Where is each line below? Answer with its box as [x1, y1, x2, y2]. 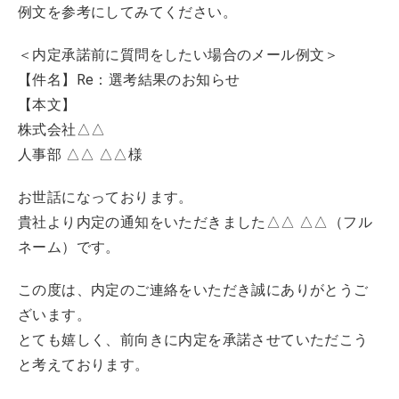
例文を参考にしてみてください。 [18, 4, 237, 20]
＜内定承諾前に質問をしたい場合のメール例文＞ [18, 46, 339, 63]
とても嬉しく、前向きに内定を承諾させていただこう [18, 331, 369, 348]
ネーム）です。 [18, 239, 120, 256]
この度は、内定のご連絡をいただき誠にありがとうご [18, 281, 369, 298]
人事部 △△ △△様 [18, 146, 142, 163]
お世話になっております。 [18, 189, 193, 206]
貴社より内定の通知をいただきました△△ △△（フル [18, 214, 372, 231]
